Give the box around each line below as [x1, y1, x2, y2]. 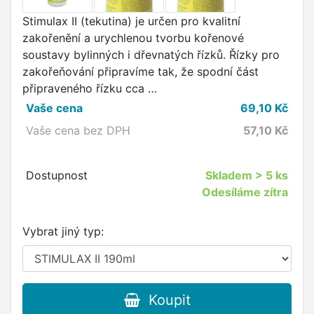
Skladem [205, 168, 256, 183]
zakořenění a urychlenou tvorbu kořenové [22, 31, 244, 46]
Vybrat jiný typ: [22, 224, 104, 239]
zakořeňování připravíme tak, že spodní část [22, 64, 259, 79]
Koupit [139, 292, 191, 309]
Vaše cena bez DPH [25, 123, 130, 138]
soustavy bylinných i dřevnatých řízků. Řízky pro [22, 48, 280, 62]
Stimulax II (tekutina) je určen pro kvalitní [22, 14, 240, 29]
